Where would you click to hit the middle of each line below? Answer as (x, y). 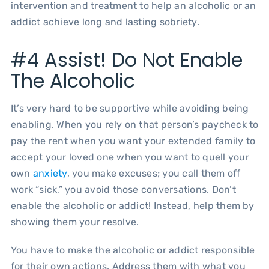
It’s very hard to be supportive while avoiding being (130, 108)
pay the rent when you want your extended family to (133, 141)
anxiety (50, 173)
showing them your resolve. (76, 222)
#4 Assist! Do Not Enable (126, 59)
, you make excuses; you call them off (154, 173)
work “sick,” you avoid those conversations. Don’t (123, 189)
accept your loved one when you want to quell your (130, 157)
